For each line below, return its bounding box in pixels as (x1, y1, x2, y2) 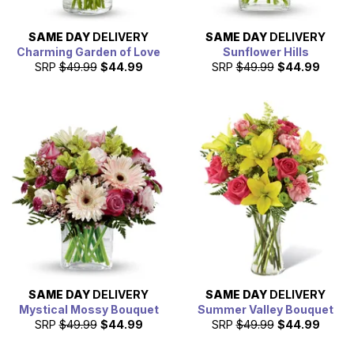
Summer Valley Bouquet (198, 303, 333, 317)
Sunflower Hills (222, 45, 309, 59)
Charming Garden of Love (17, 45, 160, 59)
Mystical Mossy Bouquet (18, 303, 159, 317)
